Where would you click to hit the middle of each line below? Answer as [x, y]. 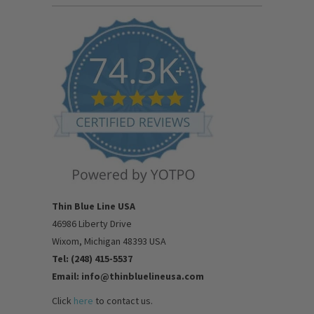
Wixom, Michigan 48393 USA [109, 241]
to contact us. [123, 300]
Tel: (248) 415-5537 [92, 258]
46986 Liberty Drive [92, 223]
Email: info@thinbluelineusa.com [128, 276]
